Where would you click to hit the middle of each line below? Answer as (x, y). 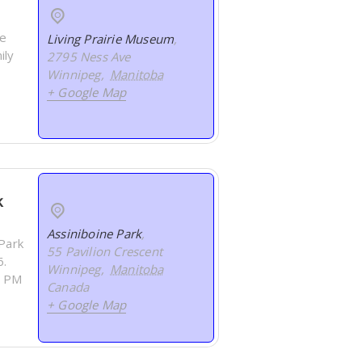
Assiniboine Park (95, 234)
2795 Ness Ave (89, 57)
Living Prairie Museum (111, 39)
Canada (68, 287)
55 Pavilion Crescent (105, 252)
